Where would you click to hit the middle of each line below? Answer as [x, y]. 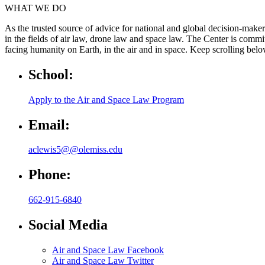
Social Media [68, 225]
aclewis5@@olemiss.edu [75, 150]
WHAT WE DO [35, 8]
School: [51, 74]
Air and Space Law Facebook [108, 250]
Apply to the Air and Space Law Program [106, 99]
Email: [49, 125]
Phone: [50, 175]
